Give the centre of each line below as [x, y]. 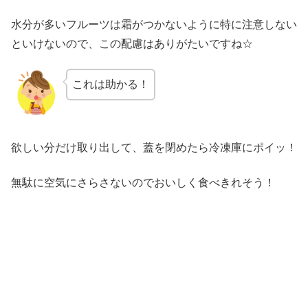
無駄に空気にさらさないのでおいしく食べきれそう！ [143, 182]
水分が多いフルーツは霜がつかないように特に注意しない [154, 24]
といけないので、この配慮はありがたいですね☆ [132, 43]
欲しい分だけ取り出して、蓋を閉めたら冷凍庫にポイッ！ [154, 148]
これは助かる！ [111, 84]
